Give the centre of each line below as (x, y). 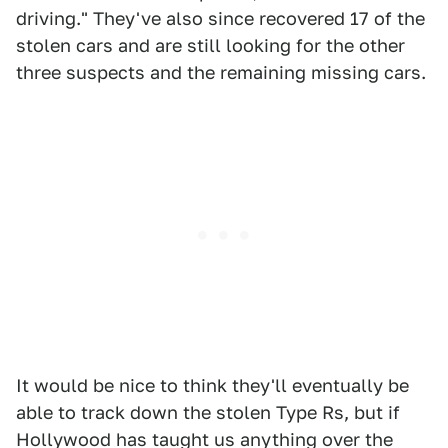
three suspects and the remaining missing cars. (221, 73)
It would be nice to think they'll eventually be (212, 386)
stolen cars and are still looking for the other (210, 46)
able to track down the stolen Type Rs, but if (208, 413)
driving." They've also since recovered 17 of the (220, 19)
